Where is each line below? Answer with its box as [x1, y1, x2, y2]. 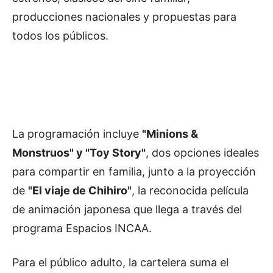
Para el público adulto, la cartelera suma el [12, 255, 229, 269]
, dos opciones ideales [146, 146, 259, 159]
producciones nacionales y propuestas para [12, 10, 236, 23]
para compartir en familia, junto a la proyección [12, 165, 256, 178]
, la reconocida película [132, 183, 249, 197]
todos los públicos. [12, 29, 108, 42]
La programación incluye [12, 127, 142, 140]
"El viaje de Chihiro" [28, 183, 132, 197]
